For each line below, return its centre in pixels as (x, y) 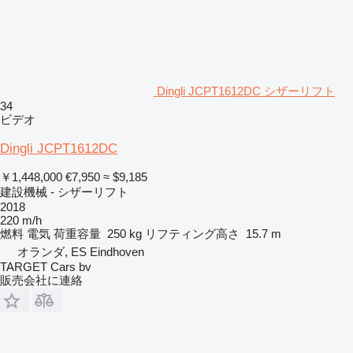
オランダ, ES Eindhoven (81, 251)
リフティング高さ (192, 233)
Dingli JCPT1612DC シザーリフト (246, 91)
